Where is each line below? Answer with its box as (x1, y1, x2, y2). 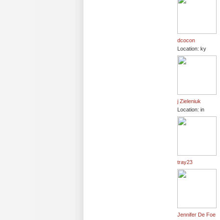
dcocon (177, 37, 195, 44)
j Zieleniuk (177, 98, 201, 105)
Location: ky (177, 46, 206, 52)
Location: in (177, 107, 204, 113)
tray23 (177, 159, 192, 165)
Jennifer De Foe (177, 212, 216, 218)
